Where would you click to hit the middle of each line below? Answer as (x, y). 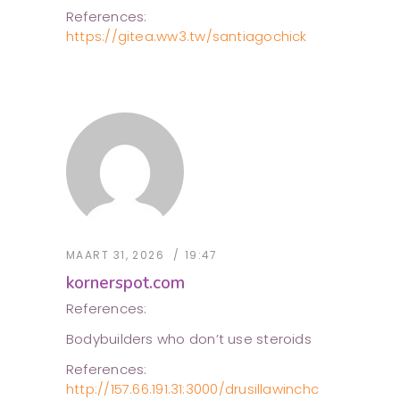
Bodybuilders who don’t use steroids (189, 339)
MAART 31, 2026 (116, 255)
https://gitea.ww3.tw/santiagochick (187, 37)
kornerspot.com (125, 283)
